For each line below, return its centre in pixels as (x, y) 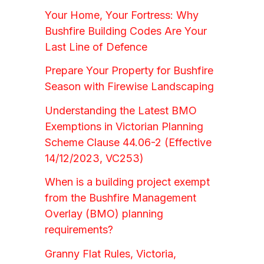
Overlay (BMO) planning (104, 214)
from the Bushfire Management (121, 198)
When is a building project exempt (127, 182)
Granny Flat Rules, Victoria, (110, 253)
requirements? (79, 230)
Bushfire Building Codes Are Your (126, 31)
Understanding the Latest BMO (121, 110)
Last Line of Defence (96, 47)
